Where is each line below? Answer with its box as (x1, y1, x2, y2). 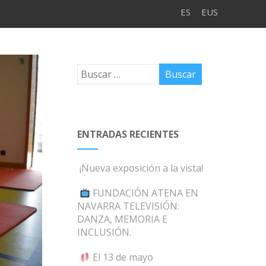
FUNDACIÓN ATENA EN (90, 186, 199, 199)
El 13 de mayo (90, 251, 154, 264)
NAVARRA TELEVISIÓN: (77, 199, 180, 213)
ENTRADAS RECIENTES (77, 128, 179, 141)
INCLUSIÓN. (77, 226, 132, 239)
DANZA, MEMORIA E (77, 213, 168, 226)
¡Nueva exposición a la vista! (80, 161, 204, 175)
